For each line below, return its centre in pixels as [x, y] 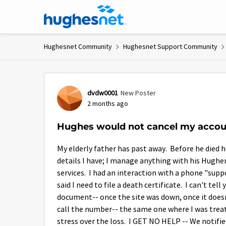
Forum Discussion [109, 81]
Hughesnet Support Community [170, 46]
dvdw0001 [103, 93]
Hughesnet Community [78, 46]
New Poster [138, 93]
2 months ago [108, 103]
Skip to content [78, 12]
